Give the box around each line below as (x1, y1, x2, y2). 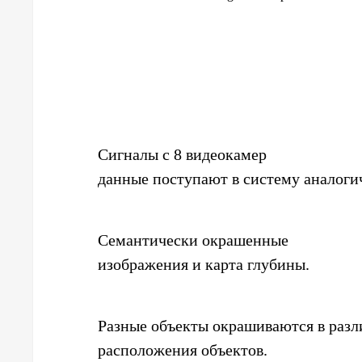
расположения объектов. (98, 341, 267, 359)
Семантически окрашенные (98, 231, 288, 249)
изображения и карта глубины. (98, 255, 309, 273)
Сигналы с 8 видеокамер (98, 145, 267, 163)
